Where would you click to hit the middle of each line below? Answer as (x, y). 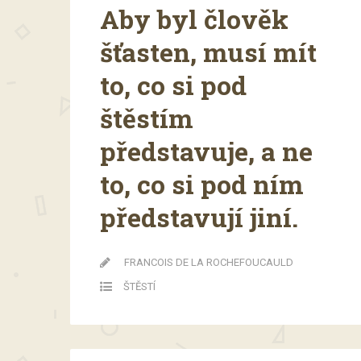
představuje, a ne (206, 151)
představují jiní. (199, 217)
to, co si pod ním (202, 184)
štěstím (147, 118)
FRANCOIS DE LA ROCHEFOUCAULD (209, 262)
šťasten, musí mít (208, 52)
